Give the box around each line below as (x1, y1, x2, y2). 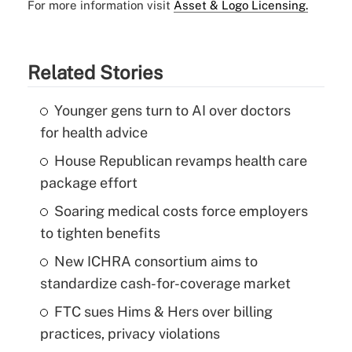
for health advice (39, 124, 148, 141)
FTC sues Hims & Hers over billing (53, 303, 273, 321)
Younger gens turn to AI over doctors (53, 102, 291, 119)
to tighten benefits (39, 225, 160, 242)
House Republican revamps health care (53, 152, 307, 170)
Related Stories (27, 61, 163, 84)
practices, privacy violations (39, 325, 220, 343)
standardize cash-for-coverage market (39, 275, 291, 292)
